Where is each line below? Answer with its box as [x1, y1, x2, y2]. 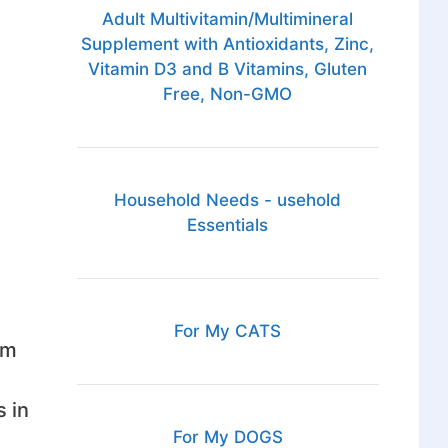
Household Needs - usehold [114, 190, 342, 211]
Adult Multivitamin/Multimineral [102, 9, 354, 30]
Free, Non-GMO [163, 84, 293, 105]
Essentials [187, 215, 269, 236]
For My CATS [174, 321, 282, 342]
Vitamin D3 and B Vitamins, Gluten [88, 59, 368, 80]
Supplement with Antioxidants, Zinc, [81, 34, 375, 55]
